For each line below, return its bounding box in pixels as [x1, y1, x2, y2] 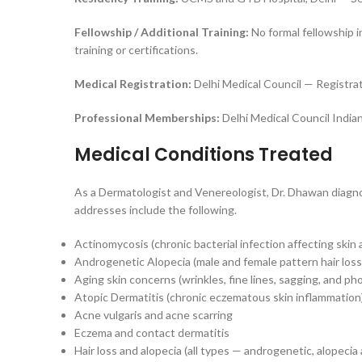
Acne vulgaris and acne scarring [74, 308, 233, 322]
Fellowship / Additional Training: [74, 25, 251, 39]
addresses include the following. [74, 203, 237, 217]
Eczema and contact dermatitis [74, 326, 229, 339]
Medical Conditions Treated [74, 142, 333, 167]
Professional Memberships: [74, 111, 222, 124]
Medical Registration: [74, 77, 194, 90]
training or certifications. [74, 43, 198, 57]
